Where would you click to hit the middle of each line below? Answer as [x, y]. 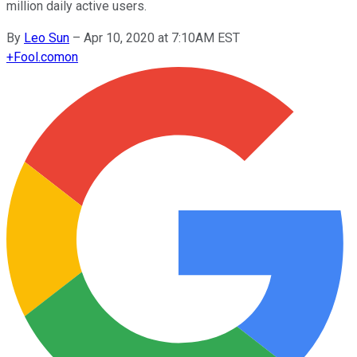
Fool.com [39, 57]
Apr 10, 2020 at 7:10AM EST [162, 37]
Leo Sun [47, 37]
